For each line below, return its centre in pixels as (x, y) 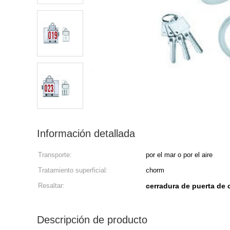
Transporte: (55, 155)
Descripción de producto (92, 220)
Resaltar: (51, 186)
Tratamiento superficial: (73, 170)
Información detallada (86, 133)
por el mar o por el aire (179, 155)
